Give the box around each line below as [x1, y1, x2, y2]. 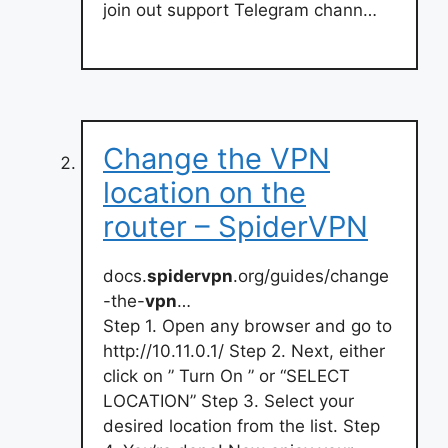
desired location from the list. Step [103, 416, 380, 436]
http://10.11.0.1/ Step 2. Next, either [103, 341, 385, 361]
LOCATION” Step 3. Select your [103, 391, 354, 411]
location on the [103, 175, 306, 210]
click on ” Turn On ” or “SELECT [103, 366, 350, 386]
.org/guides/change [233, 266, 389, 286]
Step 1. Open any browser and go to [103, 316, 392, 336]
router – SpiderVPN [103, 209, 368, 244]
